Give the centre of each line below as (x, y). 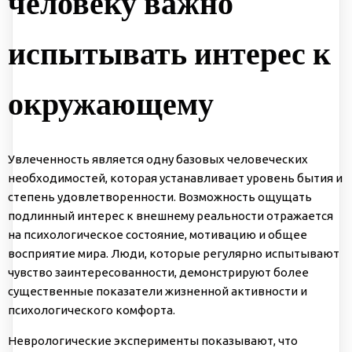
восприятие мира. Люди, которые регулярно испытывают (174, 253)
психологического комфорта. (92, 310)
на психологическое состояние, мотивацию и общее (158, 234)
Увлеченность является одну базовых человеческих (158, 159)
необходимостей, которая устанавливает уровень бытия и (175, 178)
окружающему (111, 103)
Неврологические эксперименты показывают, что (153, 340)
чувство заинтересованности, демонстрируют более (158, 272)
